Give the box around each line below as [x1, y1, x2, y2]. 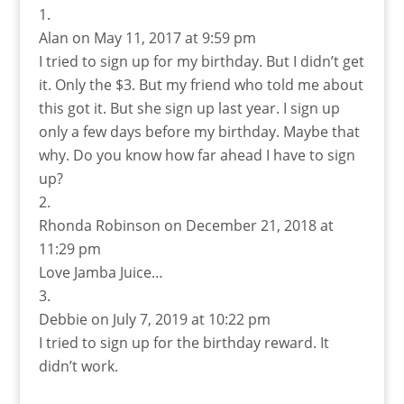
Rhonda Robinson [38, 215, 161, 235]
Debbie [38, 308, 87, 329]
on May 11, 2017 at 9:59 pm [71, 27, 256, 48]
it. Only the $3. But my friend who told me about [38, 74, 363, 95]
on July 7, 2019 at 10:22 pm [90, 308, 271, 329]
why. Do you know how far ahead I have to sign [38, 144, 355, 165]
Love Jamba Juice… [38, 262, 163, 282]
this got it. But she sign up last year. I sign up [38, 97, 340, 118]
